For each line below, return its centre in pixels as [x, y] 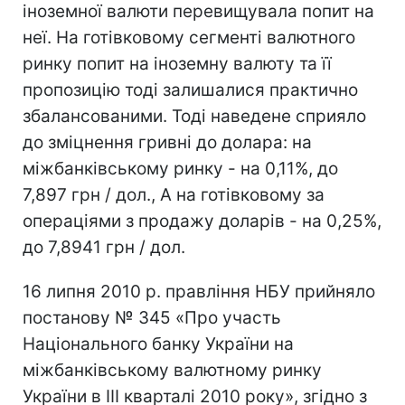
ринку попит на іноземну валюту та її [177, 63]
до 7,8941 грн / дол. [104, 247]
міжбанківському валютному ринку [172, 370]
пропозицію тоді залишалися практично [190, 89]
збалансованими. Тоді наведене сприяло [194, 116]
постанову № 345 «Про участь [152, 317]
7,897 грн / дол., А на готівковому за [174, 194]
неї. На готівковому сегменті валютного [189, 37]
